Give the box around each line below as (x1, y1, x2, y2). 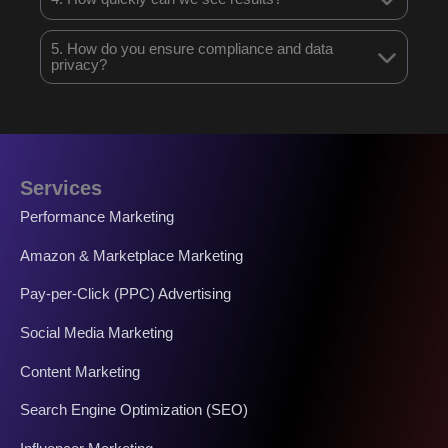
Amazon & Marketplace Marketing (20, 247, 243, 264)
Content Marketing (20, 363, 140, 380)
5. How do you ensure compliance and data (51, 41, 333, 57)
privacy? (51, 57, 107, 73)
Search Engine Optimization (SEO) (20, 402, 248, 419)
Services (20, 177, 102, 200)
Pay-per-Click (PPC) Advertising (20, 286, 231, 303)
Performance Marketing (20, 209, 174, 226)
